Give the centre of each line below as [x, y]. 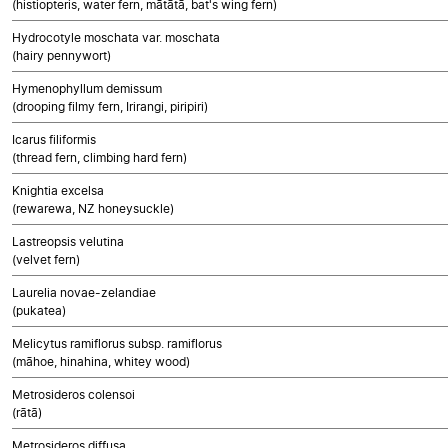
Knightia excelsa [58, 190]
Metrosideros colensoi [73, 394]
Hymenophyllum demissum [87, 88]
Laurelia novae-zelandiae [84, 292]
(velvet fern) [46, 259]
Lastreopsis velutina [68, 241]
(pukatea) [39, 310]
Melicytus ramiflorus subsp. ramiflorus [117, 343]
